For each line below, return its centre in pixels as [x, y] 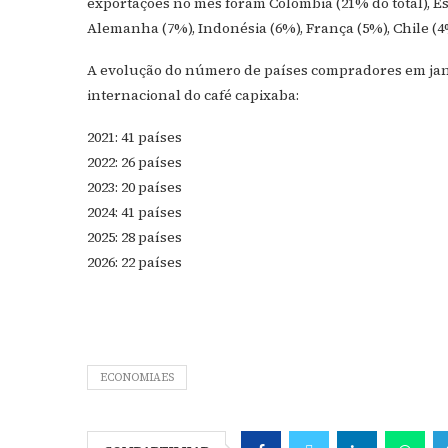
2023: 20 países [134, 187]
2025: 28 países [134, 237]
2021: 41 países [134, 137]
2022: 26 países [134, 162]
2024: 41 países [134, 212]
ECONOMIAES [137, 377]
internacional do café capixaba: [193, 95]
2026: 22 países [134, 262]
